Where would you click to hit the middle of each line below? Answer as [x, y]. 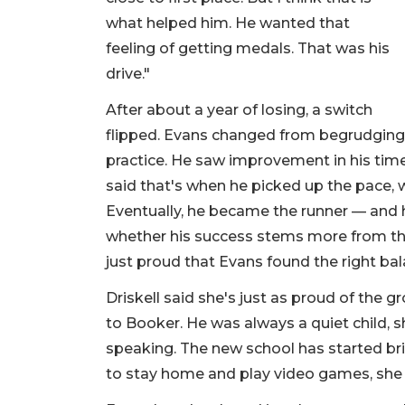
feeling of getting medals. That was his [248, 49]
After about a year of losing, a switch [239, 110]
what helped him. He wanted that [228, 24]
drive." [130, 74]
